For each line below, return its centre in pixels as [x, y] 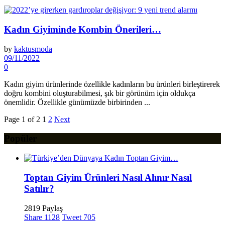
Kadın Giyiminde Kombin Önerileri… [83, 29]
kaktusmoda [33, 49]
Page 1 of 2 [22, 119]
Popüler [20, 139]
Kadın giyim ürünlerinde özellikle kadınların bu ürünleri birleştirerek [112, 84]
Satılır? [39, 188]
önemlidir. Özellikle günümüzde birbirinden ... [77, 102]
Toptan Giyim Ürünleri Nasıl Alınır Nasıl [108, 177]
